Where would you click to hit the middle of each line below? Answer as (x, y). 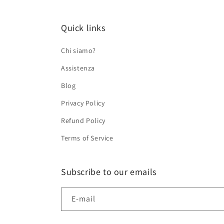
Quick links (83, 28)
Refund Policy (83, 120)
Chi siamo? (78, 50)
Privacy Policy (83, 103)
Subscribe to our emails (109, 172)
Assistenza (78, 68)
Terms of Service (87, 138)
